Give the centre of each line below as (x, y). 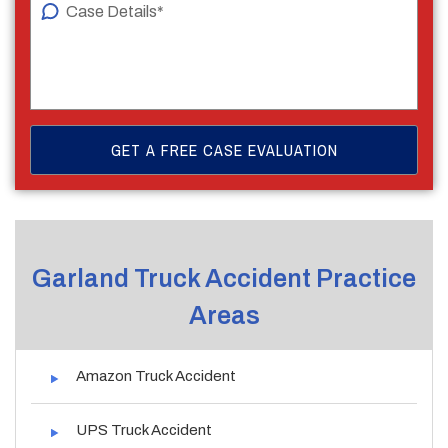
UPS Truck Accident (144, 429)
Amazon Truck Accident (156, 375)
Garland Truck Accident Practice (224, 278)
